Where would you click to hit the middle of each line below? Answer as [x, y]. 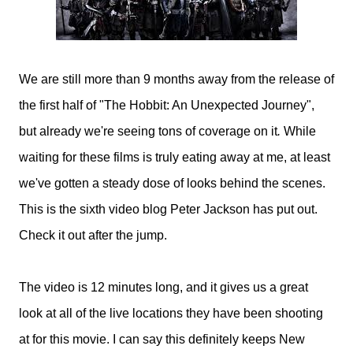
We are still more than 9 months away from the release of [176, 79]
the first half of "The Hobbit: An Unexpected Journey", [167, 105]
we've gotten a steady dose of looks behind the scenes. [172, 183]
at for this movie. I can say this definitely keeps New [162, 339]
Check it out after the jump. [93, 235]
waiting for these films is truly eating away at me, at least [175, 157]
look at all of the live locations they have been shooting [171, 313]
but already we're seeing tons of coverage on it [148, 131]
